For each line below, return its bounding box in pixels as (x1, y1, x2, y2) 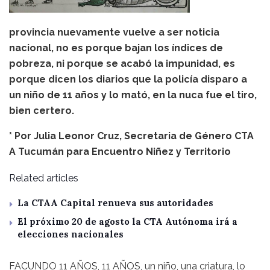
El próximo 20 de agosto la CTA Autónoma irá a (17, 215, 237, 227)
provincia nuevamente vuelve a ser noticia (9, 26, 219, 38)
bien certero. (9, 104, 74, 116)
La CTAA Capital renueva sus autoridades (17, 196, 213, 209)
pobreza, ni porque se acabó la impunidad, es (9, 57, 235, 69)
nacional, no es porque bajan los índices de (9, 42, 223, 54)
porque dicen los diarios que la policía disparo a (9, 73, 247, 85)
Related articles (9, 172, 78, 184)
